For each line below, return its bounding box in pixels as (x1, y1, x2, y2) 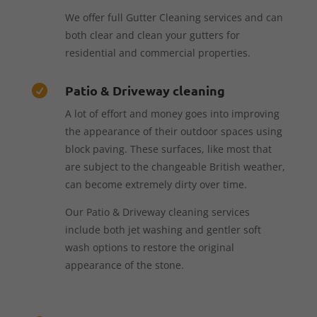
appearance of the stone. (64, 258, 184, 272)
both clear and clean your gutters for (64, 28, 240, 42)
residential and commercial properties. (64, 45, 250, 59)
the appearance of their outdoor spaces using (64, 124, 282, 138)
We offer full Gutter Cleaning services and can (64, 10, 283, 24)
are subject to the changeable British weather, (64, 159, 285, 173)
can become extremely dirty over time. (64, 177, 247, 191)
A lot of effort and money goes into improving (64, 106, 279, 120)
